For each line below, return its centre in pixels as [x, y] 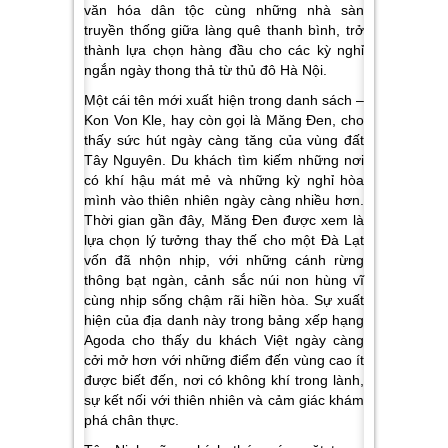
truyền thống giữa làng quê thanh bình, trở [224, 29]
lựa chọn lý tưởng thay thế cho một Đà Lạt [224, 239]
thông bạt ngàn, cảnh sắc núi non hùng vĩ [224, 279]
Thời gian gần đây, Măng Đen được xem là [224, 219]
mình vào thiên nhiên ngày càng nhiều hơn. [224, 199]
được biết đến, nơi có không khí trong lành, [224, 379]
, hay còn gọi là [214, 119]
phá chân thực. [131, 419]
